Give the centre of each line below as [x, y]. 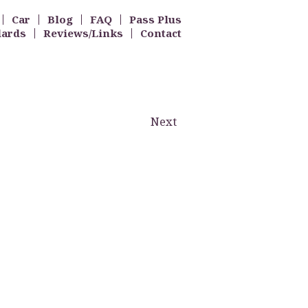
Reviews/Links [83, 33]
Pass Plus [155, 19]
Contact [161, 33]
